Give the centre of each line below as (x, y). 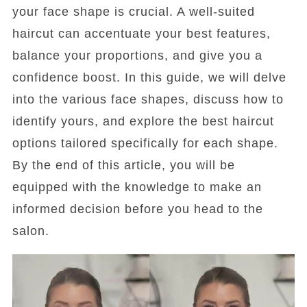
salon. (30, 231)
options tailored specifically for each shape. (145, 143)
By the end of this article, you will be (123, 165)
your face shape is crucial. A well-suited (133, 12)
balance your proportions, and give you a (137, 56)
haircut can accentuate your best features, (141, 34)
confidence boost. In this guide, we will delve (149, 77)
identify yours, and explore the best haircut (143, 121)
